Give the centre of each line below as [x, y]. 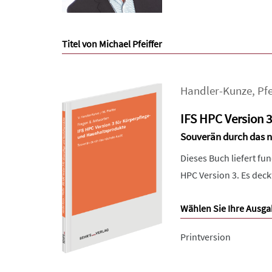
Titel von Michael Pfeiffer [112, 43]
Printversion [206, 236]
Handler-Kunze [216, 90]
